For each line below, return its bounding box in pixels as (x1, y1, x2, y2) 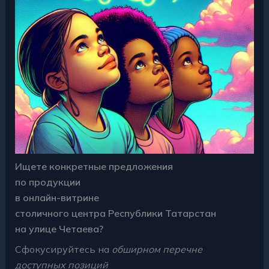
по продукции (14, 175, 80, 188)
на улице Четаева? (14, 222, 103, 235)
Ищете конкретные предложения (14, 160, 173, 172)
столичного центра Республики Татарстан (14, 207, 216, 219)
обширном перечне (111, 243, 202, 255)
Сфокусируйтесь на (14, 243, 112, 255)
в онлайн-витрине (14, 191, 99, 204)
